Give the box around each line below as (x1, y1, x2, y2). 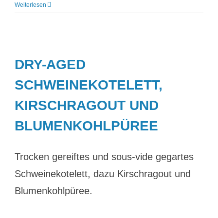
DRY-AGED (15, 57, 86, 72)
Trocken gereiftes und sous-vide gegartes (15, 151, 194, 162)
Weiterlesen (15, 1, 46, 8)
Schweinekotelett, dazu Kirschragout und (15, 168, 191, 179)
